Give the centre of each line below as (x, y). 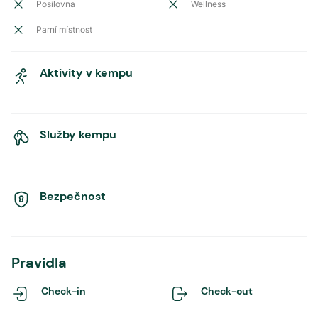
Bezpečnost (73, 196)
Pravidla (39, 263)
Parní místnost (64, 29)
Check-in (64, 291)
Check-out (227, 291)
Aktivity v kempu (86, 73)
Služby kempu (78, 135)
